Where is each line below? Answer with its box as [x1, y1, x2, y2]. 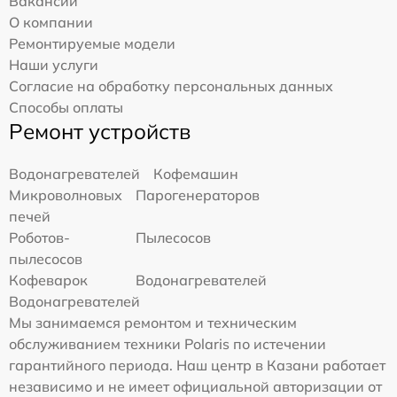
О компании [9, 13, 93, 31]
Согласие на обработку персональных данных [9, 77, 333, 95]
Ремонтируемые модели [9, 35, 175, 52]
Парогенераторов [136, 186, 261, 204]
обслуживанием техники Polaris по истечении [9, 335, 326, 353]
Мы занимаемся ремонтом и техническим [9, 314, 297, 331]
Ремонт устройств [9, 118, 191, 144]
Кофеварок [9, 271, 88, 289]
